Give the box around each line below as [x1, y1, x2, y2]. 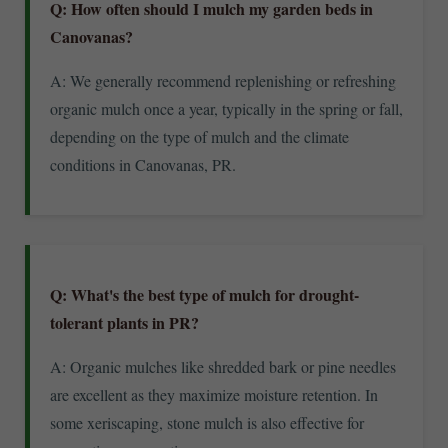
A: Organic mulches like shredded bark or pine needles [50, 355, 396, 377]
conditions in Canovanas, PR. [50, 153, 236, 175]
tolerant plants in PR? [50, 310, 199, 334]
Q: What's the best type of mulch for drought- [50, 282, 359, 306]
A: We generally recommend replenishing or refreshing [50, 69, 396, 91]
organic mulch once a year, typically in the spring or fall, [50, 97, 403, 119]
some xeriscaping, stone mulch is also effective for [50, 411, 364, 433]
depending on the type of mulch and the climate [50, 125, 349, 147]
